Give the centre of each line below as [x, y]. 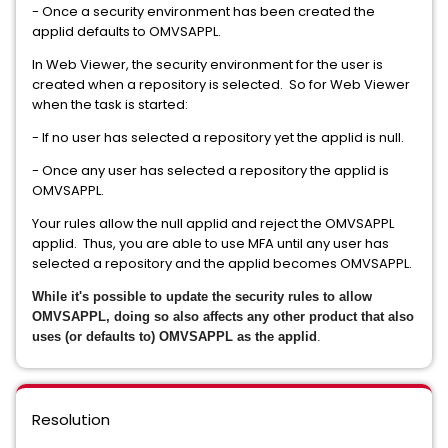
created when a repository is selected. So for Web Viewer [221, 84]
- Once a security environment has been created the [203, 11]
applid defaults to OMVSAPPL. [126, 31]
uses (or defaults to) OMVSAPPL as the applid [174, 336]
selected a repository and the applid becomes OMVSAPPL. [223, 263]
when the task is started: [110, 104]
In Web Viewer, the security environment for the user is [207, 64]
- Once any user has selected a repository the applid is [210, 170]
